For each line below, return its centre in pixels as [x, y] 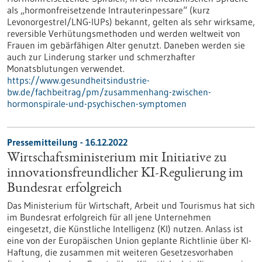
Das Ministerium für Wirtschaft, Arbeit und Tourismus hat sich [131, 205]
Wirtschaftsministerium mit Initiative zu [117, 158]
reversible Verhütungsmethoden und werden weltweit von [124, 33]
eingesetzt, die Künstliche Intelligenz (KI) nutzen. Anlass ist [125, 229]
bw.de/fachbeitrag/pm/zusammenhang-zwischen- [109, 92]
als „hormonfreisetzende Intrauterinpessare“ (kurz [108, 10]
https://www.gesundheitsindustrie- [78, 80]
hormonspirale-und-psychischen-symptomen [97, 104]
